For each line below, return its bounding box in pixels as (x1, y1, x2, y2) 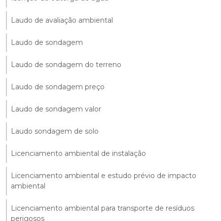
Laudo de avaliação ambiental (11, 15, 113, 25)
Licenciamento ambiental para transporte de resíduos (11, 203, 194, 213)
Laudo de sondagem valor (11, 104, 101, 113)
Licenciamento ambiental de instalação (11, 148, 146, 158)
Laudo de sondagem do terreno (11, 60, 121, 69)
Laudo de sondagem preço (11, 82, 105, 91)
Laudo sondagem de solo (11, 126, 99, 136)
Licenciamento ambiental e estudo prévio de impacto (11, 171, 196, 180)
